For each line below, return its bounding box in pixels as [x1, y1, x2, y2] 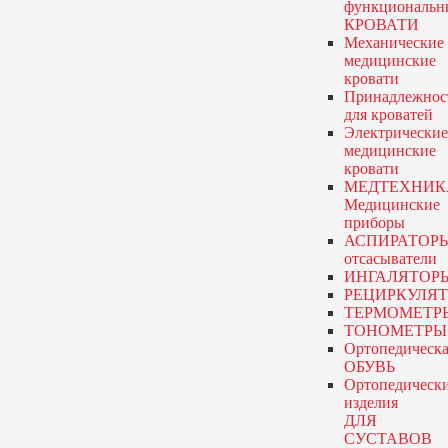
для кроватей [343, 106, 433, 123]
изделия [343, 394, 398, 411]
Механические [343, 34, 444, 51]
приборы [343, 214, 405, 231]
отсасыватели [343, 250, 437, 267]
